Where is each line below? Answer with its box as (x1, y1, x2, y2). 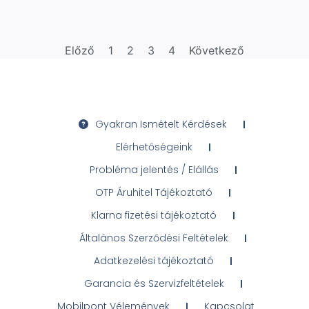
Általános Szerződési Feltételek (79, 230, 228, 245)
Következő (189, 43, 244, 57)
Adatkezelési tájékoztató (94, 253, 214, 268)
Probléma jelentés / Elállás (89, 162, 219, 177)
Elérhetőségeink (115, 139, 192, 154)
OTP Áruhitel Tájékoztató (95, 185, 212, 199)
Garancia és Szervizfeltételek (83, 276, 224, 290)
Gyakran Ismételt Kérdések (94, 117, 227, 131)
